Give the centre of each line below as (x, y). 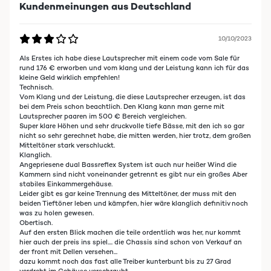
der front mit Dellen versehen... (68, 252)
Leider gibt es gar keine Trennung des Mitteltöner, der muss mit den (128, 194)
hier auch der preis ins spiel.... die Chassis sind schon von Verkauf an (131, 242)
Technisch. (36, 87)
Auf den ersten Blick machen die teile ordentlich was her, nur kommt (130, 232)
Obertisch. (36, 223)
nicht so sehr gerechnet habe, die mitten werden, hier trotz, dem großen (135, 135)
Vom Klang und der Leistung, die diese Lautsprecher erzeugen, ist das (132, 97)
